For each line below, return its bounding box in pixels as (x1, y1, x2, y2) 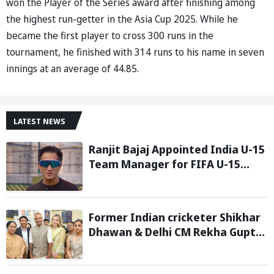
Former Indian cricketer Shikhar (89, 209, 261, 224)
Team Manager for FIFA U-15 (89, 156, 240, 171)
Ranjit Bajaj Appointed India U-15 (89, 141, 265, 157)
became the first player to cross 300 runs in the (6, 28, 213, 42)
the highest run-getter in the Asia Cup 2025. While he (6, 12, 238, 26)
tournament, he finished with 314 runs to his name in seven (6, 45, 264, 59)
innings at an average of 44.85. (6, 61, 139, 75)
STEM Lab (89, 253, 138, 268)
